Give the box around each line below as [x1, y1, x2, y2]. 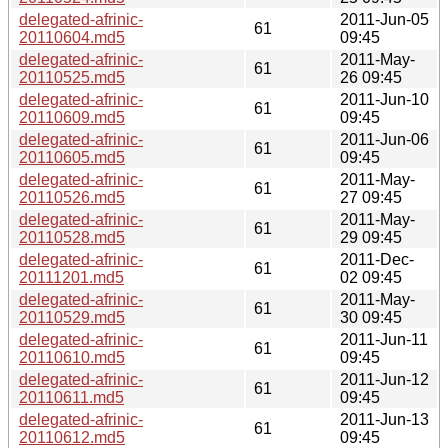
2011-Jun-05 [340, 10, 429, 28]
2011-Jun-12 [340, 370, 429, 388]
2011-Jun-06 [340, 130, 429, 148]
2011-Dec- [340, 250, 414, 268]
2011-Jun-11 [340, 330, 428, 348]
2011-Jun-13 [340, 410, 429, 428]
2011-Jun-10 [340, 90, 429, 108]
